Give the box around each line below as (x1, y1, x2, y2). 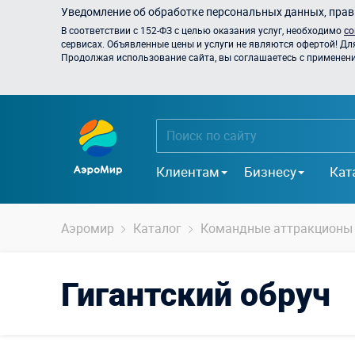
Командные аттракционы (200, 219, 353, 237)
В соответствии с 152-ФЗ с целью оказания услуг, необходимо (61, 24, 344, 36)
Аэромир (61, 219, 114, 237)
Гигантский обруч (61, 272, 330, 315)
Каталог (133, 219, 181, 237)
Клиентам (156, 162, 219, 181)
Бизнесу (244, 162, 296, 181)
